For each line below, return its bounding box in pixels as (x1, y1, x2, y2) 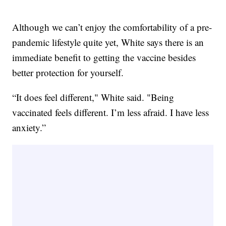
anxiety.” (12, 121, 46, 134)
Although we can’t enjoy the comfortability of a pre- (12, 20, 212, 33)
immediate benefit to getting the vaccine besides (12, 50, 196, 64)
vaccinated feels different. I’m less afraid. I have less (12, 105, 209, 119)
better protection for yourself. (12, 66, 124, 79)
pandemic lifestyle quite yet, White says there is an (12, 35, 204, 48)
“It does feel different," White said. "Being (12, 90, 175, 103)
